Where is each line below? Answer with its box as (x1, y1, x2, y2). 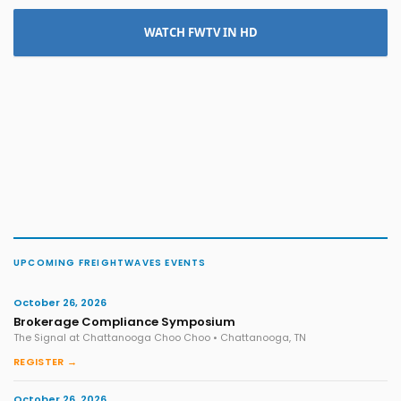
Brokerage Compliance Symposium (13, 313, 235, 331)
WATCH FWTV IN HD (143, 24, 258, 41)
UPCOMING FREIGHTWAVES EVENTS (13, 256, 207, 270)
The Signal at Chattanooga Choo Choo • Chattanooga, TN (13, 330, 306, 346)
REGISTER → (13, 354, 77, 370)
